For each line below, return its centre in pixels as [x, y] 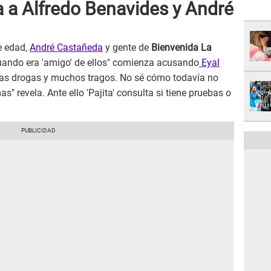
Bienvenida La [180, 48]
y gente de [126, 48]
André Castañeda [66, 48]
